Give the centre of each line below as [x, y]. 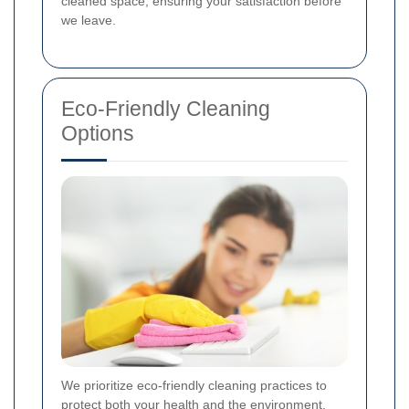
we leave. [89, 20]
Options [98, 133]
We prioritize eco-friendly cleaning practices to [194, 385]
